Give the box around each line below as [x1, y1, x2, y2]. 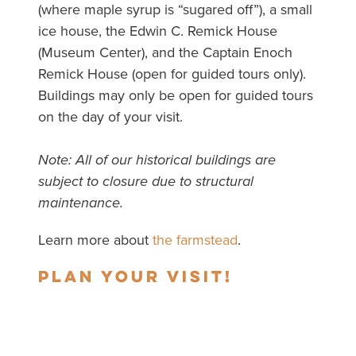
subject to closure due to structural [37, 171, 253, 192]
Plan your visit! [37, 265, 233, 291]
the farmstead [152, 230, 238, 251]
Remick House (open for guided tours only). [37, 64, 306, 85]
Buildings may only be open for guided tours [37, 85, 313, 106]
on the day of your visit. [37, 106, 183, 128]
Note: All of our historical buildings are [37, 149, 276, 171]
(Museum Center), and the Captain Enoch [37, 42, 292, 64]
